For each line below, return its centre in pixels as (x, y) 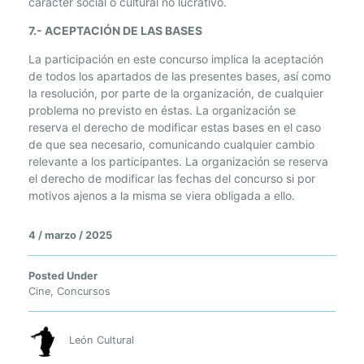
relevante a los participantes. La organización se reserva (178, 162)
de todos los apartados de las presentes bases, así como (180, 76)
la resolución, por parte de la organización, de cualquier (176, 93)
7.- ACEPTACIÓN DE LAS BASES (115, 31)
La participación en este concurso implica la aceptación (176, 59)
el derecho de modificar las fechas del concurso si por (172, 179)
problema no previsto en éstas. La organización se (162, 110)
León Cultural (102, 340)
